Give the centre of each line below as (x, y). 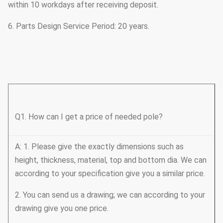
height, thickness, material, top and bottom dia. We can (111, 160)
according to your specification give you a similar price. (110, 173)
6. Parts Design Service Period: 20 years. (79, 26)
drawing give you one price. (62, 208)
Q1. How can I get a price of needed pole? (89, 116)
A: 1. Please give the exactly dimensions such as (99, 146)
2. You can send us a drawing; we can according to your (110, 195)
